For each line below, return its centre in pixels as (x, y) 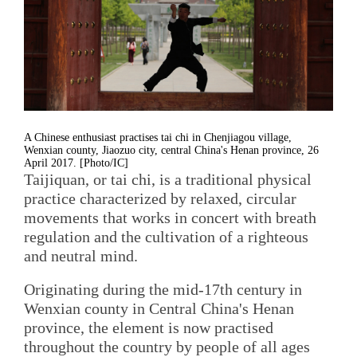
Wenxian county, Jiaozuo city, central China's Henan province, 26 (171, 151)
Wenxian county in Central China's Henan (159, 308)
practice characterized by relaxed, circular (160, 199)
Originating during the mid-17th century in (163, 289)
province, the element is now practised (149, 327)
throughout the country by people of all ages (167, 346)
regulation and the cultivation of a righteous (166, 237)
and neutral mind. (81, 256)
